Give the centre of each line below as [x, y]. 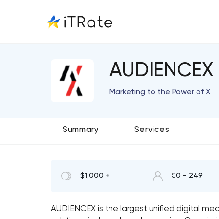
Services [152, 130]
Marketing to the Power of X [160, 92]
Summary [81, 130]
